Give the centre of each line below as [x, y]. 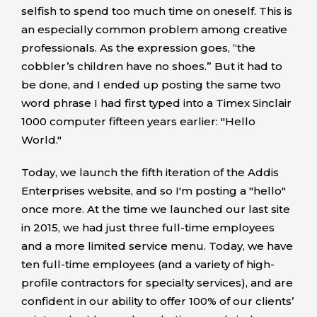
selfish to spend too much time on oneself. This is [157, 11]
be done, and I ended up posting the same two [151, 85]
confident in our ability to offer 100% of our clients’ [157, 301]
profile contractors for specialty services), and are [157, 283]
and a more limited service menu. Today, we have [157, 246]
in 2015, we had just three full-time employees [148, 227]
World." [41, 140]
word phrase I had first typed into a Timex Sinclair [156, 103]
